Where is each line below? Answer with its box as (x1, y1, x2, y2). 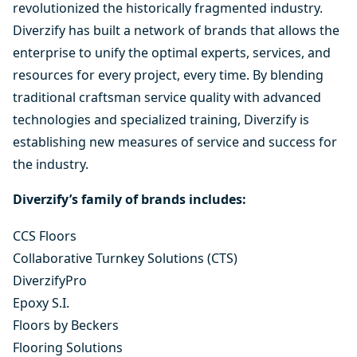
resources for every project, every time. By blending (13, 66, 324, 84)
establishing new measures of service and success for (13, 133, 337, 151)
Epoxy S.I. (13, 293, 69, 312)
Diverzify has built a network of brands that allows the (13, 22, 339, 39)
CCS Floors (13, 226, 76, 245)
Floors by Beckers (13, 316, 119, 334)
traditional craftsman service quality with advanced (13, 88, 321, 106)
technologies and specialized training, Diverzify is (13, 111, 309, 128)
